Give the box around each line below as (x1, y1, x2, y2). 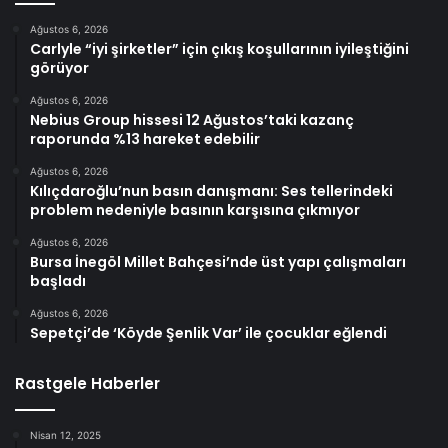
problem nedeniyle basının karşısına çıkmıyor (30, 200, 360, 221)
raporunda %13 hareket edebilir (30, 129, 260, 150)
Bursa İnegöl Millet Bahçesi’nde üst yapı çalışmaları (30, 252, 406, 273)
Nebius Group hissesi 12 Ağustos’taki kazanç (30, 110, 354, 131)
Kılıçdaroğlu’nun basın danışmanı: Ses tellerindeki (30, 181, 393, 202)
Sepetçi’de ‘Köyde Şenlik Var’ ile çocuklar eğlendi (30, 323, 387, 344)
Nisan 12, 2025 (30, 429, 101, 442)
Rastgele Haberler (15, 373, 160, 395)
